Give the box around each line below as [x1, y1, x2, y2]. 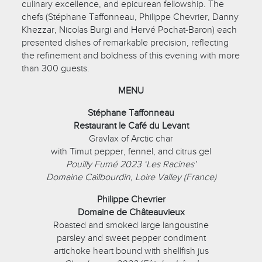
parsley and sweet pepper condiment [56, 232, 206, 244]
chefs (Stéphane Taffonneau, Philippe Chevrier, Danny [22, 11, 239, 23]
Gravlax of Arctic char [89, 132, 173, 144]
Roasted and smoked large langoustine [53, 219, 209, 231]
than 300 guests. [22, 62, 90, 74]
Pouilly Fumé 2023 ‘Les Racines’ [65, 158, 196, 170]
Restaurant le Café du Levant [73, 119, 189, 132]
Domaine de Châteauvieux [77, 206, 185, 218]
